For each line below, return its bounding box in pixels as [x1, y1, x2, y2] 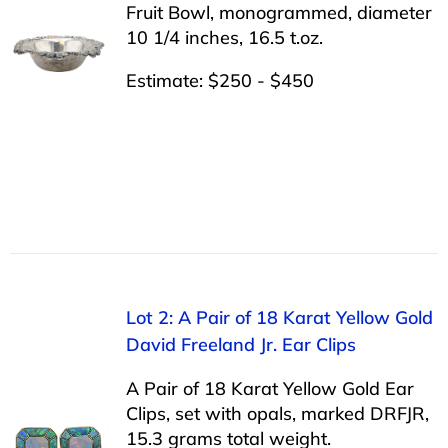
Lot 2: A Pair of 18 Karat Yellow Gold [125, 305, 433, 329]
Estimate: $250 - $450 [125, 68, 314, 92]
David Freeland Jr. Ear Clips [125, 332, 356, 356]
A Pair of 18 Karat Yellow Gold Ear [125, 376, 414, 400]
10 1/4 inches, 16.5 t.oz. [125, 25, 323, 49]
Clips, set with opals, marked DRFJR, [125, 401, 429, 425]
